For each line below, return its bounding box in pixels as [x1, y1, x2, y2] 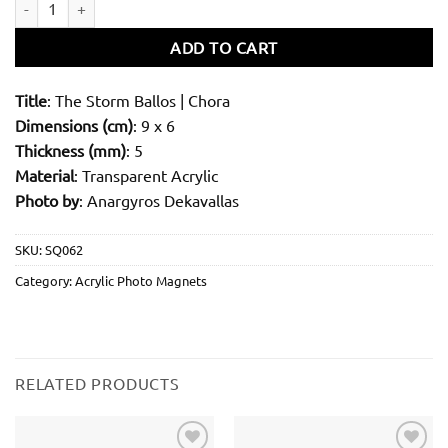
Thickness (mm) [15, 139, 126, 160]
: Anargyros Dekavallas [79, 189, 239, 210]
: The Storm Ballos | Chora [47, 89, 230, 110]
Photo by [15, 189, 79, 210]
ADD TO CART [170, 37, 278, 58]
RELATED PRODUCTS [15, 373, 180, 394]
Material [15, 164, 74, 185]
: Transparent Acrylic [74, 164, 218, 185]
